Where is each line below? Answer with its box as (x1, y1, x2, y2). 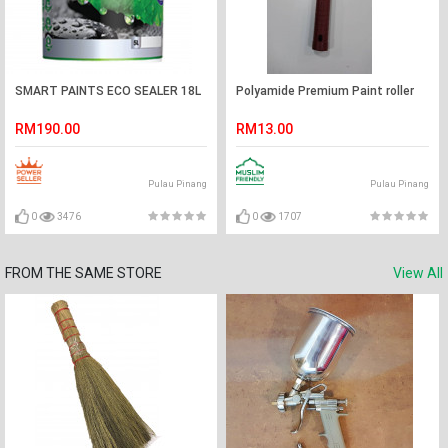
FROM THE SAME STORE (5, 265, 162, 281)
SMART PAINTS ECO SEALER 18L (15, 84, 201, 98)
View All (393, 265, 443, 281)
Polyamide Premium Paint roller (236, 84, 415, 98)
